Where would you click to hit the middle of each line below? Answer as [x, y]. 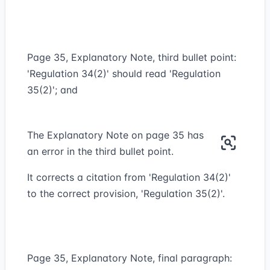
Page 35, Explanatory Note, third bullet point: [132, 57]
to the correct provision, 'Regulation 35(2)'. [126, 193]
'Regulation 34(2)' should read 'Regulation [124, 74]
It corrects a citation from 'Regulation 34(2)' [129, 177]
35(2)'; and [52, 90]
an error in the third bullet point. [100, 151]
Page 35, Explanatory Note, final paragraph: [130, 258]
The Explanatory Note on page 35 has [115, 135]
